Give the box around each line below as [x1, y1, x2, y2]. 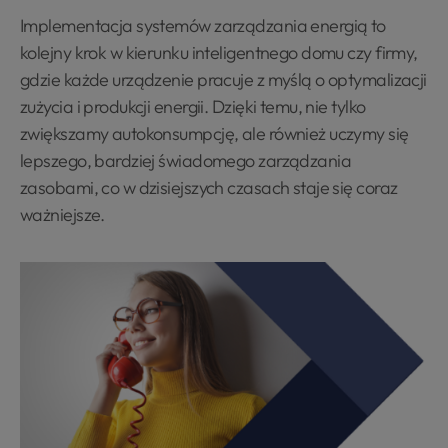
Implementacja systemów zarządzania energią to [20, 14, 386, 37]
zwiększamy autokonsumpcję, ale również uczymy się [20, 122, 409, 145]
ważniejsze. [20, 203, 105, 226]
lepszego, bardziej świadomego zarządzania [20, 149, 352, 172]
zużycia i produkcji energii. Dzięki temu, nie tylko [20, 95, 366, 118]
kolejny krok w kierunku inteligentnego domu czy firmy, [20, 41, 418, 64]
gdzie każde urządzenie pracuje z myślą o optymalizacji [20, 68, 427, 91]
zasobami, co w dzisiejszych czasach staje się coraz [20, 176, 398, 199]
